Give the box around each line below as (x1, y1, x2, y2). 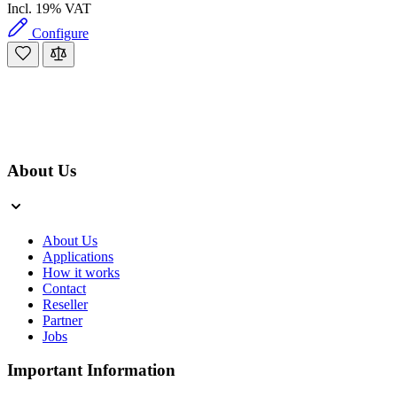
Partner (43, 312, 82, 328)
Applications (43, 248, 113, 264)
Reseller (43, 296, 88, 312)
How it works (43, 264, 120, 280)
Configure (32, 25, 89, 41)
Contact (43, 280, 86, 296)
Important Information (7, 361, 175, 380)
